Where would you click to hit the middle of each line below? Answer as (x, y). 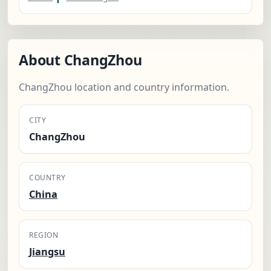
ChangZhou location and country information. (124, 87)
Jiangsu (47, 252)
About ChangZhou (80, 60)
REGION (44, 235)
